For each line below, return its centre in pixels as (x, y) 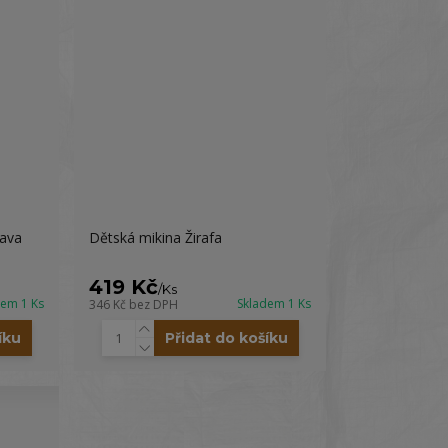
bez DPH (154, 304)
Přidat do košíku (226, 338)
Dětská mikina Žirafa (156, 237)
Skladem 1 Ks (273, 303)
